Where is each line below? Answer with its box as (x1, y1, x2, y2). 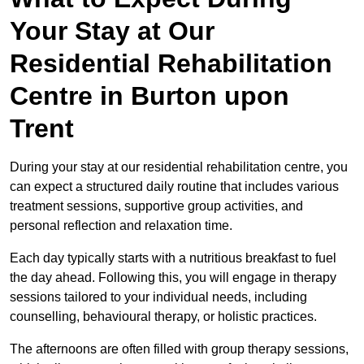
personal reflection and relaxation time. (10, 218, 232, 232)
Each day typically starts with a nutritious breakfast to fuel (10, 250, 336, 265)
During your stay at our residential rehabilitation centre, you (10, 159, 348, 174)
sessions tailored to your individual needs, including (10, 289, 307, 304)
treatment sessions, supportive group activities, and (10, 198, 303, 213)
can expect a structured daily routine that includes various (10, 179, 339, 193)
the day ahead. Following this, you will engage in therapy (10, 270, 336, 284)
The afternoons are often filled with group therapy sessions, (10, 341, 349, 356)
